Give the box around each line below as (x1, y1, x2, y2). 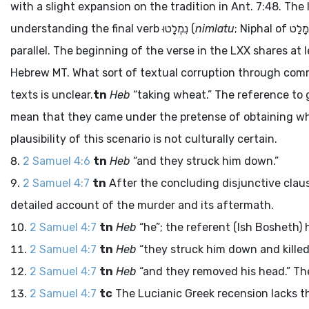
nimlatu (195, 22, 235, 35)
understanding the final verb (10, 22, 162, 35)
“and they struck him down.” (130, 154, 279, 168)
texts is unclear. (10, 88, 93, 101)
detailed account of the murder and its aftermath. (10, 199, 274, 212)
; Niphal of (235, 22, 290, 35)
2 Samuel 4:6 (23, 154, 90, 168)
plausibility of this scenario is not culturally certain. (10, 132, 277, 146)
